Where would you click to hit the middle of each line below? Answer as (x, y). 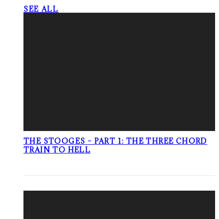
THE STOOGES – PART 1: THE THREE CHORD (115, 141)
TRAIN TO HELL (57, 150)
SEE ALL (41, 9)
